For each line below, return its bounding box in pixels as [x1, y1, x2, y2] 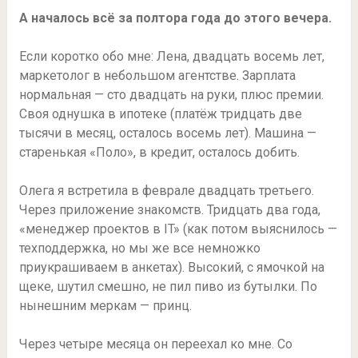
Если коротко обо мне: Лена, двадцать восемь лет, [18, 48, 324, 64]
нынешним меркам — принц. [18, 297, 192, 313]
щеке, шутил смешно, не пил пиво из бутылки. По [18, 278, 317, 294]
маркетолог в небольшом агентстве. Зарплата [18, 67, 296, 83]
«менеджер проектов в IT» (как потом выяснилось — [18, 221, 337, 237]
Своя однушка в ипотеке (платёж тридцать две [18, 105, 302, 121]
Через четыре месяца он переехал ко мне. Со [18, 336, 292, 352]
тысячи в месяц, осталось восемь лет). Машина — [18, 125, 316, 141]
